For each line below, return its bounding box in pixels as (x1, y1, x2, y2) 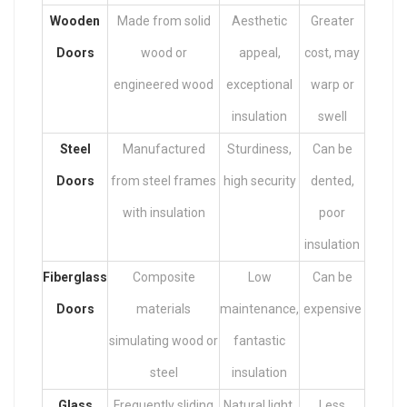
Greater (310, 13, 354, 28)
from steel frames (111, 173, 216, 188)
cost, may (304, 45, 360, 60)
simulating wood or (109, 333, 218, 348)
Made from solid (116, 13, 211, 28)
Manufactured (122, 141, 205, 156)
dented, (310, 173, 354, 188)
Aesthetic (232, 13, 287, 28)
